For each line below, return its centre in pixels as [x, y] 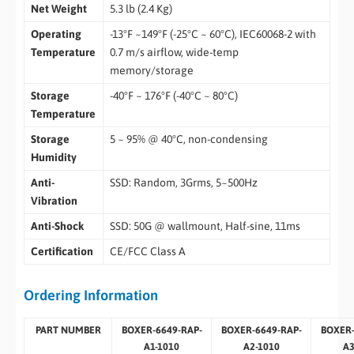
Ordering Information [91, 296]
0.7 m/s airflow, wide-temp [174, 53]
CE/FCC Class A [147, 252]
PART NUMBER [68, 330]
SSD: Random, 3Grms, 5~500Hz [183, 183]
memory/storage [151, 71]
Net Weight [58, 9]
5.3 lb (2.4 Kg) [141, 9]
